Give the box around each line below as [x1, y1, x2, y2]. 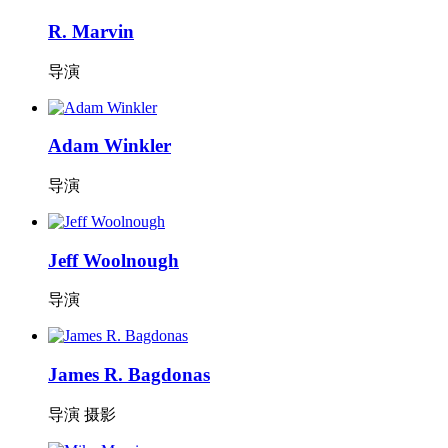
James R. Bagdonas [48, 364, 210, 386]
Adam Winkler [48, 135, 171, 157]
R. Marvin [48, 20, 134, 42]
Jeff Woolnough [48, 249, 179, 271]
